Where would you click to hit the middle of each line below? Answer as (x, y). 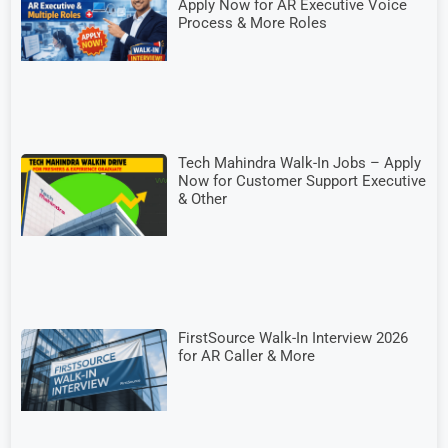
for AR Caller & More (247, 356)
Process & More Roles (253, 23)
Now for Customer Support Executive (302, 180)
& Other (203, 198)
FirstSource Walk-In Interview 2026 (293, 338)
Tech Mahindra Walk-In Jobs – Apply (300, 162)
